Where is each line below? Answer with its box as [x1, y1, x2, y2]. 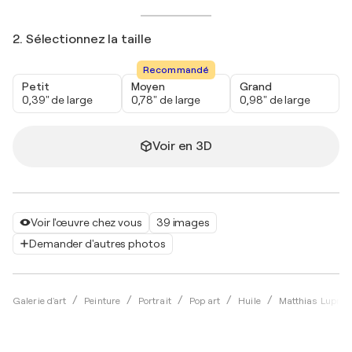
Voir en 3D [152, 138, 212, 153]
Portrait [137, 295, 171, 306]
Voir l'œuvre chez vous [31, 215, 142, 229]
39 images [156, 215, 210, 229]
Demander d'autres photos [29, 236, 166, 250]
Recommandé [143, 64, 209, 75]
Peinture [84, 295, 121, 306]
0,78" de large [130, 93, 201, 106]
